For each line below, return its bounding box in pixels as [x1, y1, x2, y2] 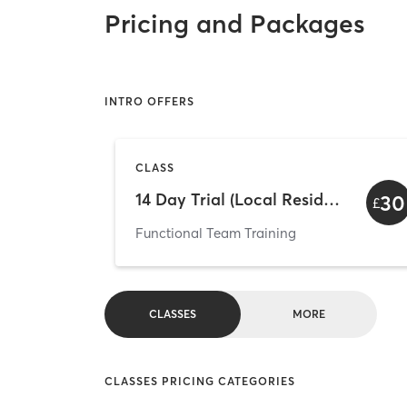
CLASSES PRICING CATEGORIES [104, 373, 296, 388]
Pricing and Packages [104, 8, 366, 40]
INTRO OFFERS [104, 94, 195, 108]
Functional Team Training [135, 223, 296, 242]
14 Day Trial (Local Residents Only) [323, 188, 340, 210]
